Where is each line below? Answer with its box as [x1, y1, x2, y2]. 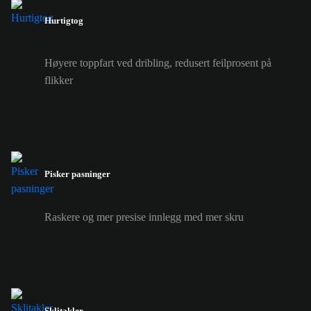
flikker [44, 74, 73, 87]
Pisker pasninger [44, 169, 110, 180]
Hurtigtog [44, 15, 83, 26]
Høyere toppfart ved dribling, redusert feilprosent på [44, 57, 271, 69]
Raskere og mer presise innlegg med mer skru [44, 210, 244, 223]
